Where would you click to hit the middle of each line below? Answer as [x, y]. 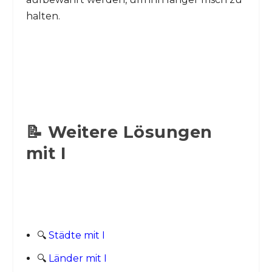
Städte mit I [76, 236]
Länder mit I [77, 259]
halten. [43, 16]
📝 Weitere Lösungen [119, 132]
